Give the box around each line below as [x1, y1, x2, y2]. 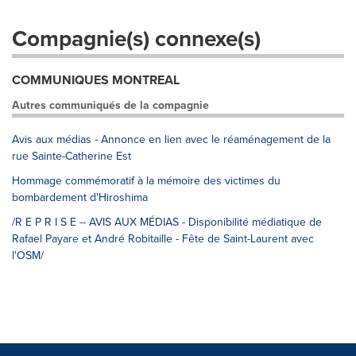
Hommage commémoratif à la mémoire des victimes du [12, 172, 281, 188]
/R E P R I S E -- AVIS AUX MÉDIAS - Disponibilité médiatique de [12, 214, 322, 230]
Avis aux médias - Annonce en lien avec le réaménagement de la [12, 131, 331, 147]
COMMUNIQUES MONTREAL [12, 71, 180, 89]
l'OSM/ [12, 247, 44, 263]
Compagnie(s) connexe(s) [12, 22, 261, 54]
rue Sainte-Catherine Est [12, 148, 131, 164]
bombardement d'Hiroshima [12, 189, 148, 205]
